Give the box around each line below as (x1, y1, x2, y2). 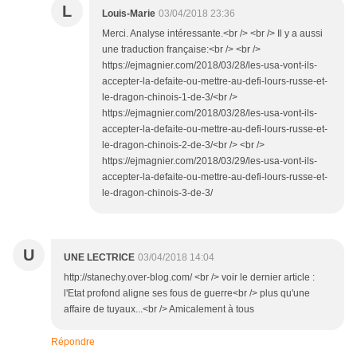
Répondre (51, 336, 95, 348)
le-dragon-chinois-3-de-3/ (102, 187, 213, 199)
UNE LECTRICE (64, 252, 135, 264)
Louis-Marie (102, 8, 155, 20)
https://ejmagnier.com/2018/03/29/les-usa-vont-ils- (102, 155, 317, 167)
